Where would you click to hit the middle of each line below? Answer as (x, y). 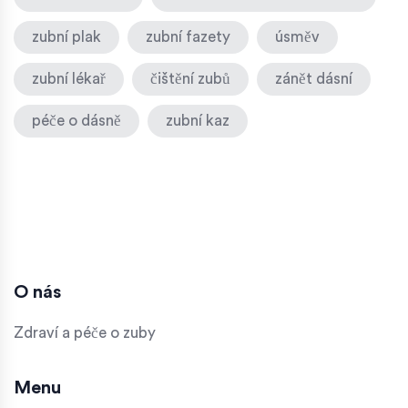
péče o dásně (76, 120)
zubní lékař (69, 78)
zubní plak (66, 36)
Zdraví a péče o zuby (85, 332)
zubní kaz (198, 120)
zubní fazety (188, 36)
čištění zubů (190, 78)
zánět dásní (314, 78)
